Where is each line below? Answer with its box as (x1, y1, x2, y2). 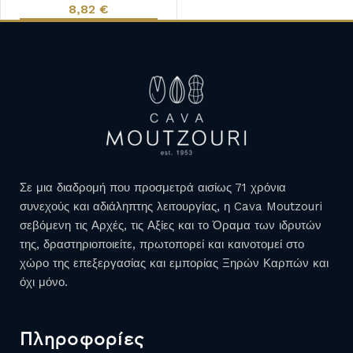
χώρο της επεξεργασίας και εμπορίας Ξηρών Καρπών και (20, 256, 329, 271)
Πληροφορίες (20, 331, 145, 349)
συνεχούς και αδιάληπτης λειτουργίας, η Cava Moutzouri (20, 199, 322, 214)
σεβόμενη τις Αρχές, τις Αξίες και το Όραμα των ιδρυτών (20, 218, 321, 233)
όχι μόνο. (20, 275, 68, 290)
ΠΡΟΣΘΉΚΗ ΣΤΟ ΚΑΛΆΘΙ (30, 27, 147, 39)
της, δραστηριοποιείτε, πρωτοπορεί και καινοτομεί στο (20, 237, 304, 252)
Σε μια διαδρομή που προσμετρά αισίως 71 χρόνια (20, 180, 286, 195)
